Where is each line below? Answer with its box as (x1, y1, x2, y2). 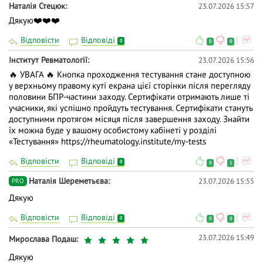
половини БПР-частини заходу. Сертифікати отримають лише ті (9, 91, 249, 103)
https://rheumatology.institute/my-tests (61, 136, 206, 147)
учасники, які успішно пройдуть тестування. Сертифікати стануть (9, 102, 252, 114)
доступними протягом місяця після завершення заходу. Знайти (9, 113, 249, 125)
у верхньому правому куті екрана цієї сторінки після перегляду (9, 80, 250, 92)
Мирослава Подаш (9, 233, 76, 244)
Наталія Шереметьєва (29, 176, 108, 187)
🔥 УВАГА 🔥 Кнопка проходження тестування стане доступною (9, 69, 251, 80)
